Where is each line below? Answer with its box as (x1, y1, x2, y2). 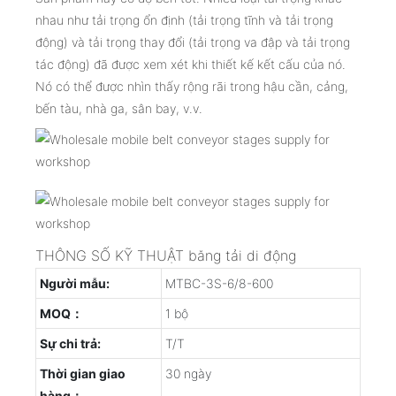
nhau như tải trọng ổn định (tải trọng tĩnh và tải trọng (35, 11, 333, 27)
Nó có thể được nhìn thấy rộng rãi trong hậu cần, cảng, (35, 78, 348, 94)
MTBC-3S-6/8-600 (165, 275, 273, 291)
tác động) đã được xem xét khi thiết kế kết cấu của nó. (35, 56, 346, 72)
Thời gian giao (40, 365, 126, 381)
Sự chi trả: (40, 335, 101, 351)
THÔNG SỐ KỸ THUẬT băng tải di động (35, 246, 296, 264)
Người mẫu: (40, 275, 110, 291)
